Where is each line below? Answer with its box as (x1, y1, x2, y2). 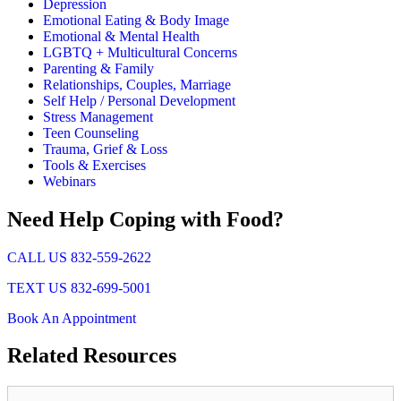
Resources (78, 344, 176, 368)
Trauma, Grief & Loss (43, 141, 167, 157)
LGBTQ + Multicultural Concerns (43, 44, 237, 60)
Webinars (43, 173, 96, 189)
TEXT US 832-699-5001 (7, 279, 151, 295)
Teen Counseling (43, 124, 139, 141)
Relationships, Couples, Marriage (43, 76, 231, 92)
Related (7, 344, 78, 368)
